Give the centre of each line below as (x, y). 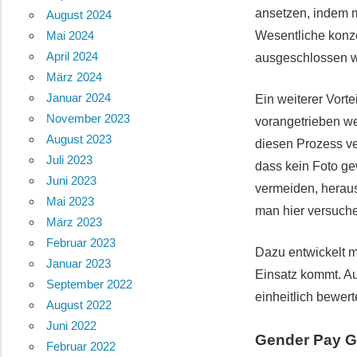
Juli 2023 (69, 160)
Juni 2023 (71, 181)
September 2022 (89, 284)
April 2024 (72, 57)
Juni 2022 (71, 326)
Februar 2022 (80, 347)
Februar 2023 (80, 243)
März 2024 (74, 77)
